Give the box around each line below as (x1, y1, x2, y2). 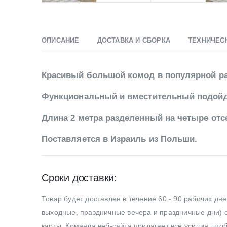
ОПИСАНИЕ (42, 36, 80, 44)
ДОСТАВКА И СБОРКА (97, 36, 171, 44)
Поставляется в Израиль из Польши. (42, 134, 198, 144)
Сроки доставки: (42, 172, 117, 183)
